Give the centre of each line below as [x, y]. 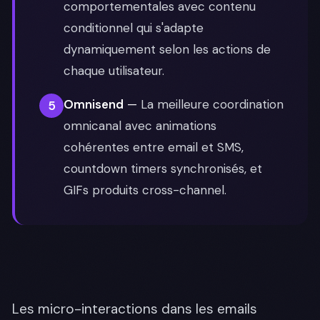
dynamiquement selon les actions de [167, 49]
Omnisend [94, 104]
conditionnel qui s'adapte [134, 28]
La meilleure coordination [212, 104]
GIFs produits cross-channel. [145, 190]
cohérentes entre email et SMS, [154, 147]
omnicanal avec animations [140, 126]
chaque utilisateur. [114, 71]
